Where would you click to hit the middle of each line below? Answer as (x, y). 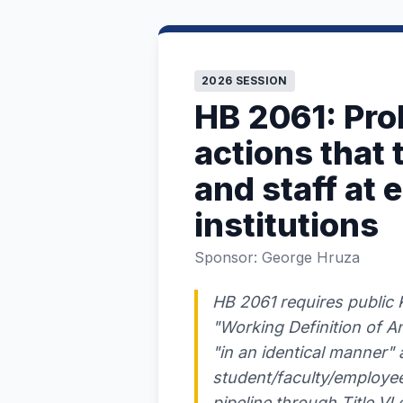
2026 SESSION (245, 81)
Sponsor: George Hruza (277, 257)
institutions (287, 225)
